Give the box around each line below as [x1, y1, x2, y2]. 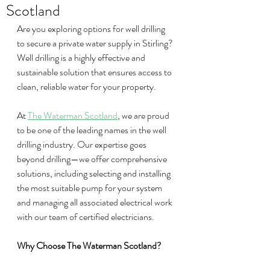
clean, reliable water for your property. [17, 80, 156, 93]
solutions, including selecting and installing [17, 166, 172, 180]
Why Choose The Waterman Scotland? [17, 239, 162, 253]
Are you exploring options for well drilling [17, 22, 167, 36]
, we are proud [118, 108, 171, 122]
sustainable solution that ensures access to [17, 65, 174, 79]
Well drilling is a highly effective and [17, 51, 147, 64]
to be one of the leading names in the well [17, 123, 168, 137]
